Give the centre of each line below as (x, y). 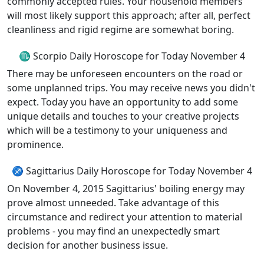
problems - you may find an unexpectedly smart (113, 231)
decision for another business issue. (88, 245)
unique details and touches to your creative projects (123, 116)
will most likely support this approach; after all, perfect (129, 15)
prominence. (35, 144)
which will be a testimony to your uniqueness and (117, 130)
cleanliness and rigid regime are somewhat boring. (121, 29)
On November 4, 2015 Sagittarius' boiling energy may (126, 189)
